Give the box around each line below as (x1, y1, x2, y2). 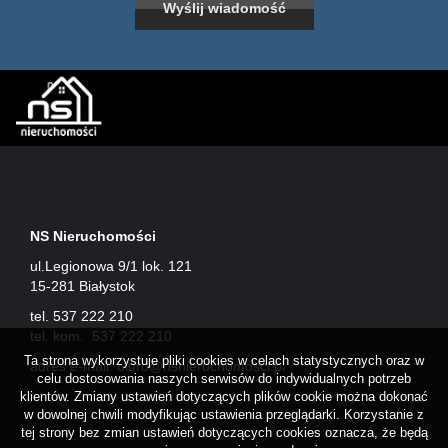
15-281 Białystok (30, 278, 135, 295)
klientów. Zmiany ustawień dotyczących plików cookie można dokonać (20, 389, 428, 404)
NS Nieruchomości (30, 228, 156, 245)
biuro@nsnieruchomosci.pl (117, 358, 285, 375)
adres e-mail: (30, 358, 117, 375)
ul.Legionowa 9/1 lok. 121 (30, 258, 192, 275)
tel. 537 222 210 (30, 308, 133, 325)
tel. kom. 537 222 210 (30, 328, 172, 345)
